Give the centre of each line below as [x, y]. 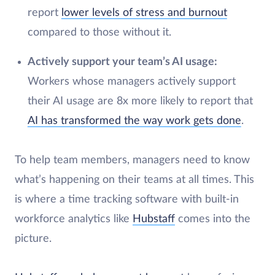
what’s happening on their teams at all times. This [134, 180]
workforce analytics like [74, 219]
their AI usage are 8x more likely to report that [140, 101]
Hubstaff [154, 219]
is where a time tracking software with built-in [127, 199]
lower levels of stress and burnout [144, 13]
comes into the [213, 219]
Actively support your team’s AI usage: [122, 62]
